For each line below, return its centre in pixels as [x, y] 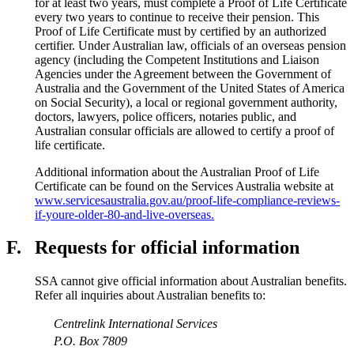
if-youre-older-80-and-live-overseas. [124, 214]
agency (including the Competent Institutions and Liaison [177, 59]
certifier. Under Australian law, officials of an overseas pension [190, 45]
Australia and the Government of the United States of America [190, 88]
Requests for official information [167, 248]
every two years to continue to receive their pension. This [177, 17]
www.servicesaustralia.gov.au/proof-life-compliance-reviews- [187, 200]
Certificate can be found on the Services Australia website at [184, 186]
